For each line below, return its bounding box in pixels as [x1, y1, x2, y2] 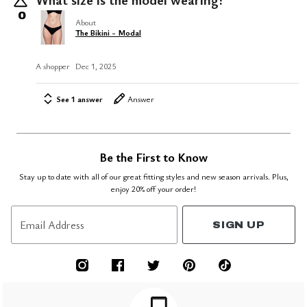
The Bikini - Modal [75, 27, 141, 38]
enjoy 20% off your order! [111, 183, 196, 195]
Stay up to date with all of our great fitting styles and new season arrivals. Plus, [19, 171, 288, 182]
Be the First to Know [99, 149, 208, 166]
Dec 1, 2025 [75, 60, 116, 71]
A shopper [36, 60, 70, 71]
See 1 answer [56, 93, 103, 105]
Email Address [20, 217, 84, 232]
